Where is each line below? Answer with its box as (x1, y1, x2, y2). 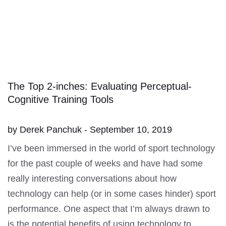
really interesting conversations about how (8, 173, 177, 184)
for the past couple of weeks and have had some (8, 158, 203, 168)
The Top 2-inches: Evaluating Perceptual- (8, 80, 192, 92)
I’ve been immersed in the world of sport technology (8, 143, 215, 153)
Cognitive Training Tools (8, 93, 114, 105)
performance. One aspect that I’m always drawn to (8, 203, 210, 214)
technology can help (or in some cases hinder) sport (8, 188, 216, 199)
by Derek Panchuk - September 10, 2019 (8, 124, 172, 135)
